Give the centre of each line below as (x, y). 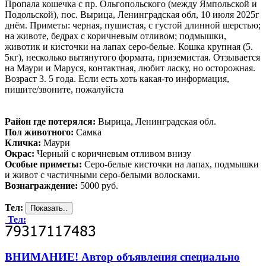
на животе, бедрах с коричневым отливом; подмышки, (115, 36)
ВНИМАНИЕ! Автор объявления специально (122, 256)
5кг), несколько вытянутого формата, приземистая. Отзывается (132, 57)
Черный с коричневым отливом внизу (113, 153)
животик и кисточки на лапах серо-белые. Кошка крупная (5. (129, 46)
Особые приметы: (43, 164)
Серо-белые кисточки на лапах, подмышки (170, 164)
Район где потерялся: (50, 121)
